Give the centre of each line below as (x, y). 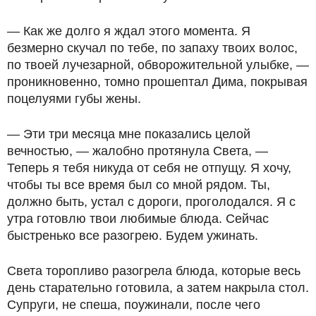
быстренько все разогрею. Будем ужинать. (133, 236)
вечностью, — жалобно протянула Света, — (138, 151)
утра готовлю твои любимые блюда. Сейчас (138, 219)
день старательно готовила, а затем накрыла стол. (158, 288)
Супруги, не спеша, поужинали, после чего (134, 305)
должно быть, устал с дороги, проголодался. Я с (151, 202)
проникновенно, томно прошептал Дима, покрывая (157, 82)
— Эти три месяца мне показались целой (129, 134)
